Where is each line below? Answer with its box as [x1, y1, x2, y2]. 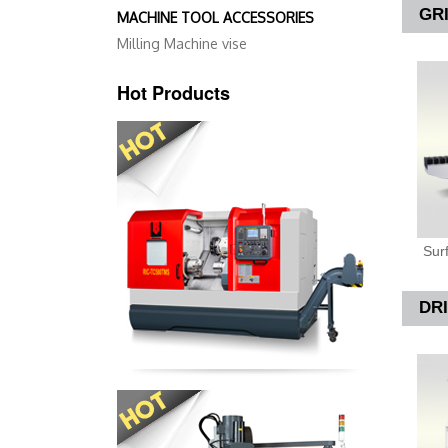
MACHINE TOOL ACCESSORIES [117, 9, 314, 27]
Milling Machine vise [117, 35, 247, 53]
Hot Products [117, 80, 230, 107]
